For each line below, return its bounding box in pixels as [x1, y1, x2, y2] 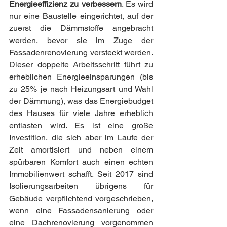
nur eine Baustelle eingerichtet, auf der [9, 11, 153, 21]
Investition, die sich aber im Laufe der [9, 132, 153, 142]
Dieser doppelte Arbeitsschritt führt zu [9, 59, 153, 69]
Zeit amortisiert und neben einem [9, 144, 153, 155]
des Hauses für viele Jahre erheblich [9, 108, 153, 118]
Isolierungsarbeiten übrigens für [9, 181, 153, 191]
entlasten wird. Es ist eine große [9, 120, 153, 130]
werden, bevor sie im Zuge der [9, 35, 153, 45]
